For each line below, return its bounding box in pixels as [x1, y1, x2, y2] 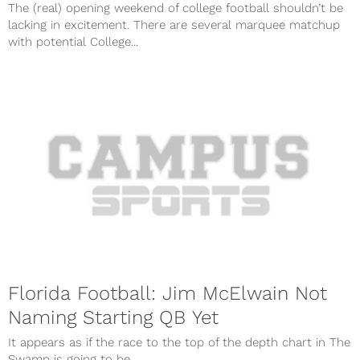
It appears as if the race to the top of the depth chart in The [8, 335, 350, 350]
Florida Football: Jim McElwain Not [8, 282, 327, 305]
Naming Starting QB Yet [8, 306, 219, 329]
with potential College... [8, 34, 138, 49]
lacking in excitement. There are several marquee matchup [8, 17, 340, 32]
